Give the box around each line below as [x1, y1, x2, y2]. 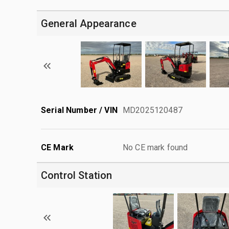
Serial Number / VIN [41, 105, 118, 115]
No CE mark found [123, 142, 188, 152]
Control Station [41, 169, 112, 181]
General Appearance [41, 17, 136, 30]
